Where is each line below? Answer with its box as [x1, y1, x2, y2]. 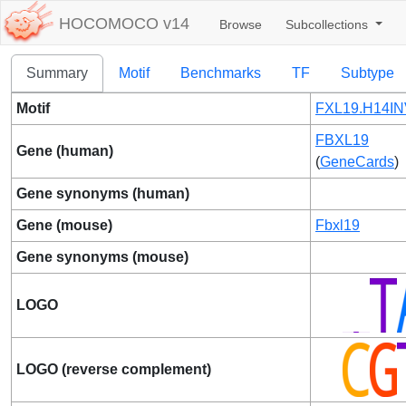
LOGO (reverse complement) [16, 362, 211, 377]
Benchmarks [180, 65, 261, 81]
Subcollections [285, 17, 372, 32]
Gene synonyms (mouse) [16, 249, 188, 265]
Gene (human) [16, 143, 113, 159]
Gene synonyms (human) [16, 186, 189, 201]
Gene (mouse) [16, 217, 112, 233]
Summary [26, 65, 88, 81]
